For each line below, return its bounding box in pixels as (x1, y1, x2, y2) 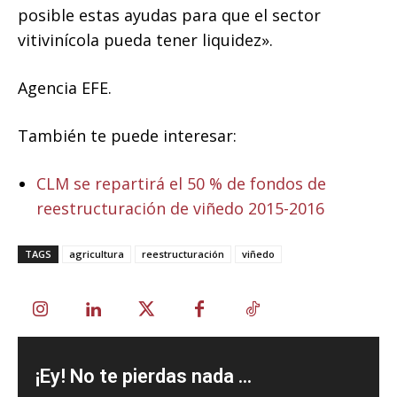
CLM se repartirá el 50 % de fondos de (36, 172, 326, 194)
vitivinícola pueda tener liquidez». (18, 28, 273, 51)
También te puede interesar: (18, 124, 237, 146)
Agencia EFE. (18, 76, 112, 98)
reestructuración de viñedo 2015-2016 (36, 197, 324, 219)
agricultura (69, 246, 124, 261)
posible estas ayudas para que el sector (18, 4, 321, 26)
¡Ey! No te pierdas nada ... (35, 364, 252, 387)
